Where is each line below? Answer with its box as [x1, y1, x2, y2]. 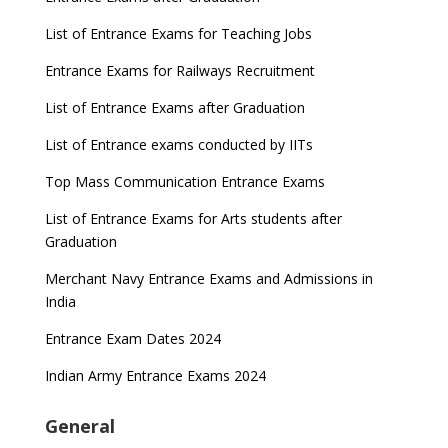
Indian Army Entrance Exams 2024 [44, 366, 266, 385]
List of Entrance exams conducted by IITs [44, 135, 313, 154]
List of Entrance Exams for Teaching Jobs [44, 24, 312, 43]
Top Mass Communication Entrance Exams [44, 172, 325, 191]
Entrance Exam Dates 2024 [44, 329, 221, 348]
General [44, 414, 115, 438]
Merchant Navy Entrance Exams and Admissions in [44, 269, 373, 288]
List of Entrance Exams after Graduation [44, 98, 305, 117]
